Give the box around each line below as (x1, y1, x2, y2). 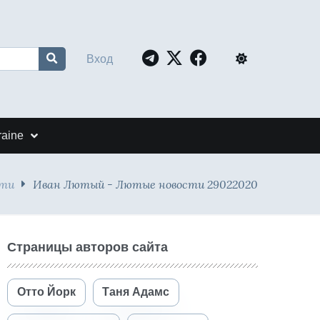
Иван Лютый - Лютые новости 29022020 (33, 176, 258, 191)
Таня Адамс (102, 286, 170, 299)
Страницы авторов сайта (7, 240, 168, 254)
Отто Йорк (16, 286, 76, 299)
